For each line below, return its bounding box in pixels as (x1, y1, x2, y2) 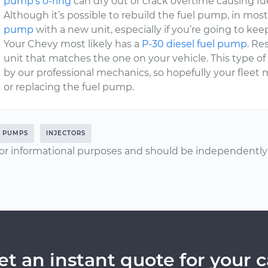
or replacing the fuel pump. (4, 81, 135, 93)
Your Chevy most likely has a (4, 38, 142, 50)
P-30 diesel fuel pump (142, 38, 248, 50)
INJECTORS (46, 129, 86, 137)
